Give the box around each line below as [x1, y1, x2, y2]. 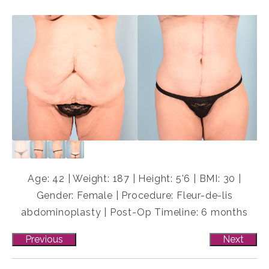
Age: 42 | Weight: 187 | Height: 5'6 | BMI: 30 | [28, 173, 241, 185]
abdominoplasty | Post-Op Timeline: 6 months [21, 207, 248, 219]
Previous [25, 234, 63, 246]
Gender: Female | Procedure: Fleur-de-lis [36, 190, 233, 202]
